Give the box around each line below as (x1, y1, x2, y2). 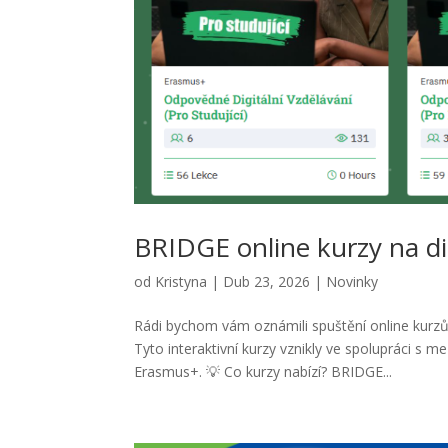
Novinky (326, 271, 379, 291)
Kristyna (155, 271, 208, 291)
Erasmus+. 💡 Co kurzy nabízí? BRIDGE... (134, 361, 393, 381)
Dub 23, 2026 (223, 271, 311, 291)
